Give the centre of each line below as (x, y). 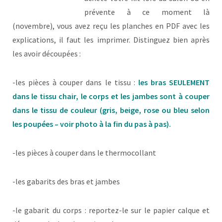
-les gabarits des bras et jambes (66, 182)
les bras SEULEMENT (174, 83)
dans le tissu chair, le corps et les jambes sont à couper (111, 96)
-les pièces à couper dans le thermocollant (84, 153)
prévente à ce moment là (147, 12)
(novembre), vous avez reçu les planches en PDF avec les (111, 26)
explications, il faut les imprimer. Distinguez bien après (111, 40)
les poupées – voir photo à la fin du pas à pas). (92, 124)
